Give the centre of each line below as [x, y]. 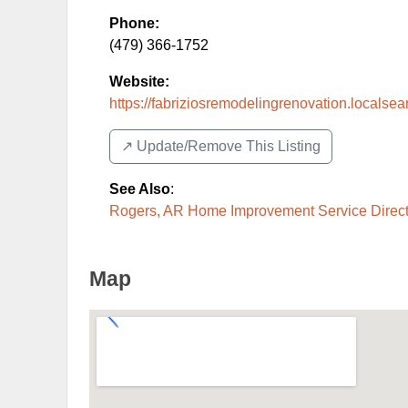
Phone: [134, 23]
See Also [140, 189]
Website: [139, 82]
